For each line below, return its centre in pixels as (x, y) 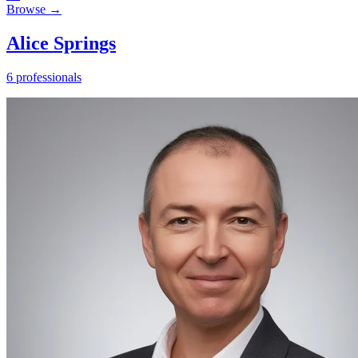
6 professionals (44, 77)
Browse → (34, 9)
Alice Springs (61, 43)
